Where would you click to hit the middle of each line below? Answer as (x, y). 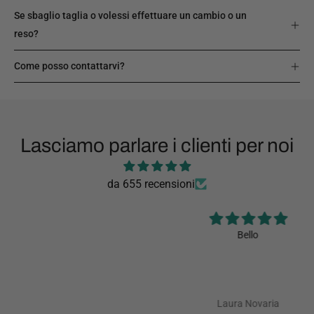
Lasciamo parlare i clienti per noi (157, 145)
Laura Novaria (157, 303)
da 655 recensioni (151, 184)
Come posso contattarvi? (69, 66)
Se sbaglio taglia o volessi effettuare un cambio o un (130, 15)
